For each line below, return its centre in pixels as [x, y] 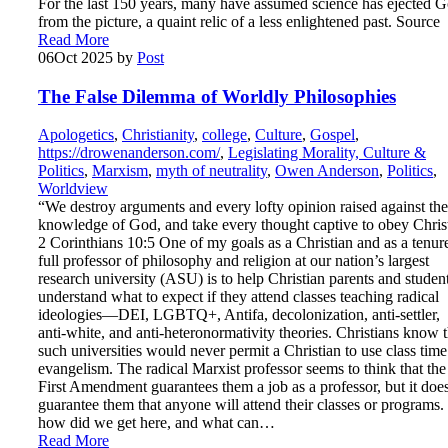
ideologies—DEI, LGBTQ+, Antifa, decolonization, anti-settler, [239, 315]
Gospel [332, 135]
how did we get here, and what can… [156, 423]
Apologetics [76, 135]
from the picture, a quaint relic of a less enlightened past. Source [239, 21]
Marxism [120, 171]
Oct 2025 [83, 57]
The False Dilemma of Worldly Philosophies [217, 96]
